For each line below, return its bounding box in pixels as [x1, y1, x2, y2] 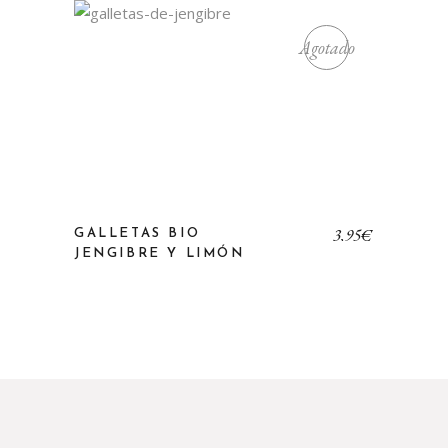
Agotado [298, 35, 355, 59]
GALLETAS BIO [74, 227, 201, 240]
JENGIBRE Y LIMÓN [74, 247, 245, 260]
